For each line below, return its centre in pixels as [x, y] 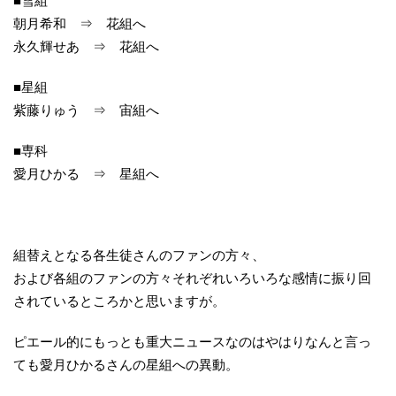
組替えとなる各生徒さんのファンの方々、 [139, 255]
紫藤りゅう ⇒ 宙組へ [86, 110]
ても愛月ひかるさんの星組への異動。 [126, 365]
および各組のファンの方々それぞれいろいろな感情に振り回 [192, 278]
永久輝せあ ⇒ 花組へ [86, 47]
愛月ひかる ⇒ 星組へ [86, 174]
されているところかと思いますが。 [119, 301]
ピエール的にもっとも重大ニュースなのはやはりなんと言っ [192, 342]
